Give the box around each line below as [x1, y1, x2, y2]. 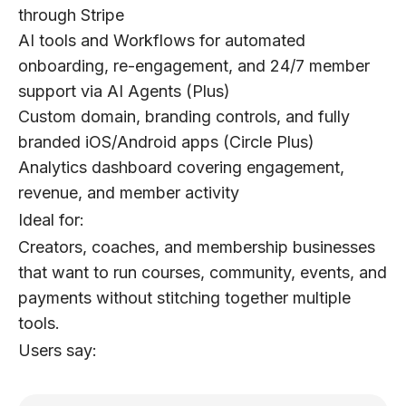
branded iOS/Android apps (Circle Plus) [18, 132, 314, 152]
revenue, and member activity [18, 183, 239, 203]
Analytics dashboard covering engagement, [18, 158, 344, 178]
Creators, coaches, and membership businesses [18, 237, 375, 257]
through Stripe [18, 5, 124, 25]
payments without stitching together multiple [18, 288, 351, 308]
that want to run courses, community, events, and [18, 263, 387, 283]
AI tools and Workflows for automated [18, 31, 305, 51]
